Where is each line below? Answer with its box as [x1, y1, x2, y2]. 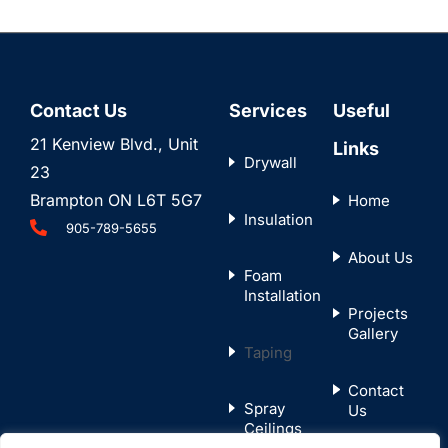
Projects [348, 304, 409, 324]
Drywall [243, 153, 297, 173]
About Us [348, 247, 414, 267]
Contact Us [30, 99, 127, 121]
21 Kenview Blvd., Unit [30, 133, 198, 154]
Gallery [348, 324, 399, 344]
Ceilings [243, 419, 302, 439]
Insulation [243, 209, 313, 229]
